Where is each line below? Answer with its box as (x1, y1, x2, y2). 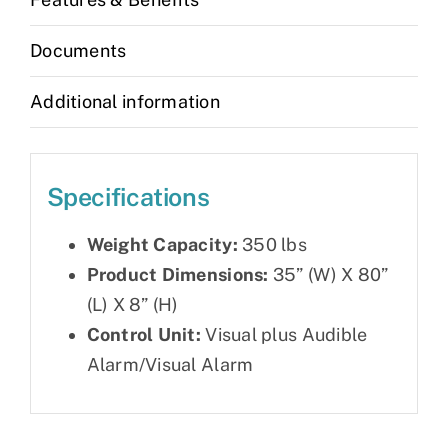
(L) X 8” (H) (86, 293, 179, 315)
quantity (16, 12, 88, 34)
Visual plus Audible (201, 323, 368, 345)
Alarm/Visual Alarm (86, 353, 254, 375)
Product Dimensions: (86, 263, 273, 285)
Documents (30, 39, 127, 61)
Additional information (30, 90, 220, 112)
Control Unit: (86, 323, 202, 345)
